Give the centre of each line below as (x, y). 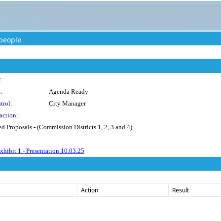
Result (181, 190)
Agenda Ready (69, 92)
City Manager (67, 103)
